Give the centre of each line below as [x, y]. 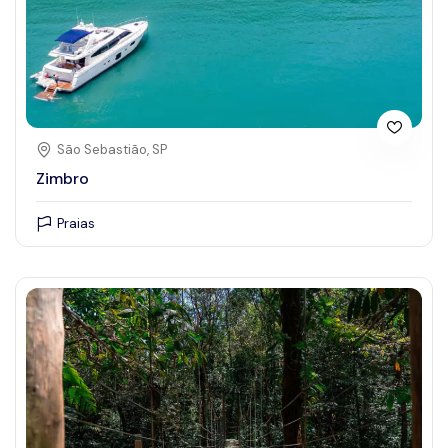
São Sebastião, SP [112, 150]
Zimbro [62, 179]
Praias [76, 224]
